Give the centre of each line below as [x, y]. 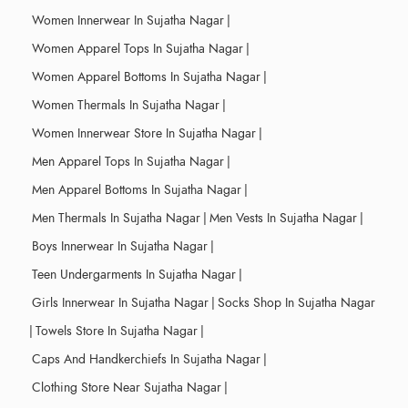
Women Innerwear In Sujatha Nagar [128, 20]
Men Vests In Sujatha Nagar [283, 218]
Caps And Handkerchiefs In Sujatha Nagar [146, 359]
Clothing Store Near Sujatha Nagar [127, 387]
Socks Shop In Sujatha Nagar [296, 302]
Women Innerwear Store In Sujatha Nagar [144, 133]
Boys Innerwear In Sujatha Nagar [120, 246]
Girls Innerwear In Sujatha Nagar [120, 302]
